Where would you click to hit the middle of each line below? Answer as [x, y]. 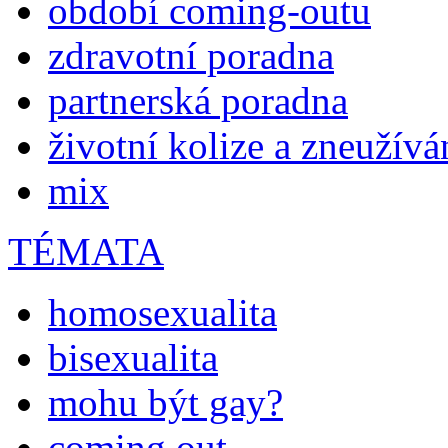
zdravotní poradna [191, 56]
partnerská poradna [198, 101]
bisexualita [133, 358]
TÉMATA [86, 252]
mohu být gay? [165, 403]
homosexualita [162, 313]
